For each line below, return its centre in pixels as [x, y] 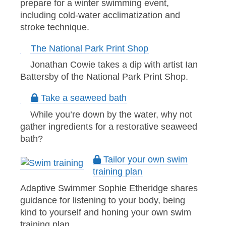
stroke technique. [55, 27]
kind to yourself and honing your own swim [106, 213]
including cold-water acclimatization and [100, 15]
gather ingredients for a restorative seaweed [109, 126]
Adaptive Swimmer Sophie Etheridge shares [109, 188]
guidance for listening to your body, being [103, 201]
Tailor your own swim [144, 160]
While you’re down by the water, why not [111, 114]
